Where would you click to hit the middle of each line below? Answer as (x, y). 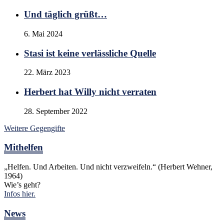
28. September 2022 (56, 111)
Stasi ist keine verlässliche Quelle (90, 53)
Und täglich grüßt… (65, 14)
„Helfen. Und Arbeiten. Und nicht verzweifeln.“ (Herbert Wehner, (108, 167)
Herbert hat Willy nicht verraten (90, 92)
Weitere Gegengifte (34, 128)
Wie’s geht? (22, 185)
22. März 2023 (47, 72)
